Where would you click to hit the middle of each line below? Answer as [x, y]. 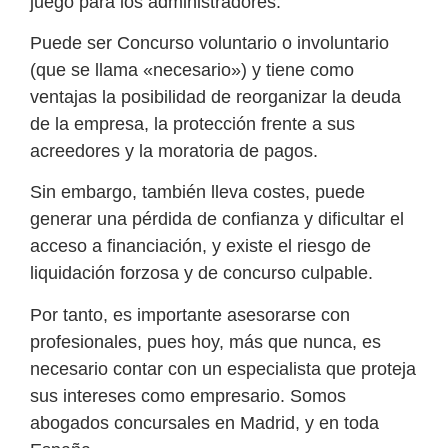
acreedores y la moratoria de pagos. [176, 150]
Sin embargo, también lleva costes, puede [197, 192]
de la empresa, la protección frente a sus [192, 123]
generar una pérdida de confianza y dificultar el [217, 219]
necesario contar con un [128, 368]
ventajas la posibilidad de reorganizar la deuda [215, 96]
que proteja [368, 368]
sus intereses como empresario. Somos [188, 395]
